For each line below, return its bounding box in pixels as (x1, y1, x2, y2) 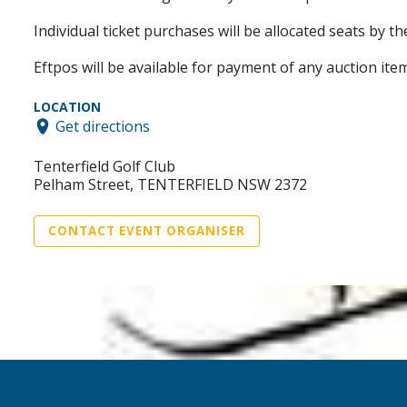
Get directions (55, 115, 150, 136)
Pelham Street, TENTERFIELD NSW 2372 (34, 174, 307, 194)
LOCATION (34, 98, 101, 115)
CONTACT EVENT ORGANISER (48, 222, 245, 239)
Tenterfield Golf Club (34, 155, 175, 176)
